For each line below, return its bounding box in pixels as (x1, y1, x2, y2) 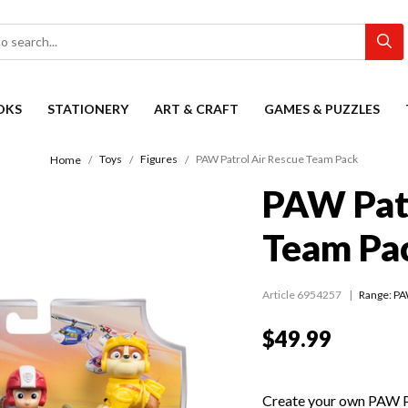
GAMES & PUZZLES (264, 101, 380, 117)
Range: (359, 288, 393, 302)
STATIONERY (47, 101, 128, 117)
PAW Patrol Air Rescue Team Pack (196, 152, 358, 167)
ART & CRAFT (154, 101, 239, 117)
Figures (140, 152, 178, 167)
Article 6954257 (262, 288, 342, 302)
